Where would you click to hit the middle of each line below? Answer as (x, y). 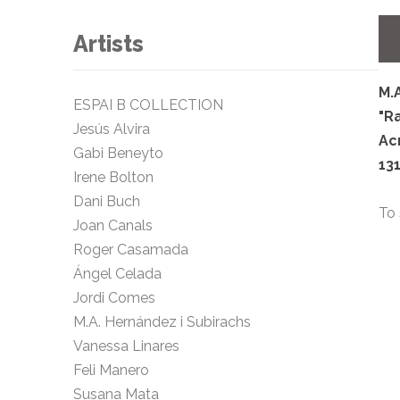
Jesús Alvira (112, 129)
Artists (108, 44)
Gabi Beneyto (118, 154)
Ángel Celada (117, 274)
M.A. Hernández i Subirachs (162, 322)
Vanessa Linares (126, 346)
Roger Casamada (131, 250)
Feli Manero (115, 371)
